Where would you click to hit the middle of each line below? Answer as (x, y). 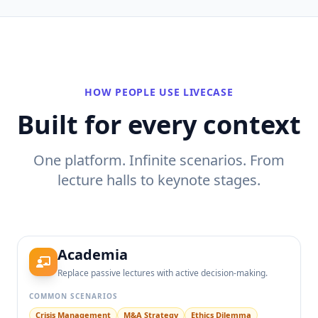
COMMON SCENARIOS (73, 296)
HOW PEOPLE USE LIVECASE (159, 92)
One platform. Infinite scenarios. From (159, 160)
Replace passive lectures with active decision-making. (163, 273)
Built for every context (159, 125)
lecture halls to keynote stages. (159, 180)
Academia (93, 254)
